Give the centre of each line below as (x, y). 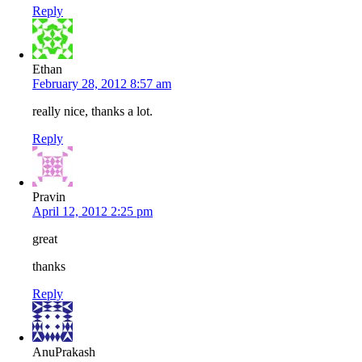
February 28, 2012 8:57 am (102, 84)
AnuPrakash (64, 352)
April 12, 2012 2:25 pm (93, 212)
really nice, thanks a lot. (93, 112)
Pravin (49, 197)
